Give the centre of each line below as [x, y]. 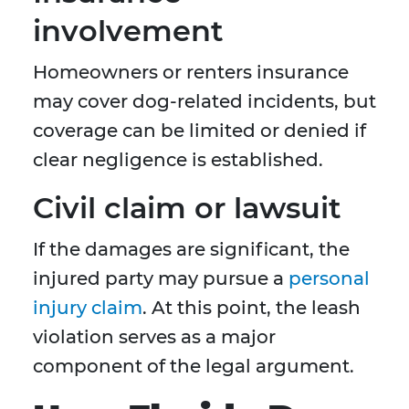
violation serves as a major [154, 337]
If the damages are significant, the [191, 250]
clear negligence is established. [178, 160]
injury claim [88, 308]
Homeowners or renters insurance [191, 73]
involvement [128, 31]
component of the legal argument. [194, 367]
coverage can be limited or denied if [199, 131]
